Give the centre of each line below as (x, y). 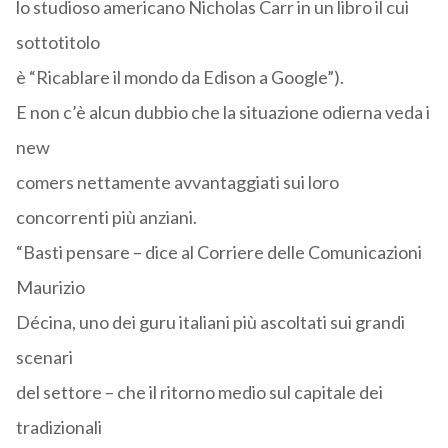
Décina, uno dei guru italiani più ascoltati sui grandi (210, 322)
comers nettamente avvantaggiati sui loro (177, 182)
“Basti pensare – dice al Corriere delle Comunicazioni (218, 252)
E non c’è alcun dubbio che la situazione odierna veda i (222, 112)
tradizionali (58, 427)
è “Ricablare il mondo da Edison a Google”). (179, 77)
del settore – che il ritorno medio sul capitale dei (199, 392)
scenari (44, 357)
